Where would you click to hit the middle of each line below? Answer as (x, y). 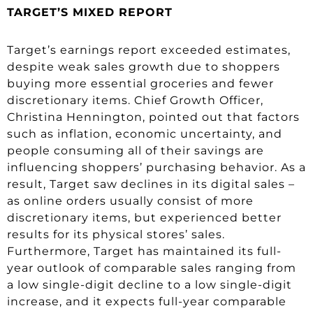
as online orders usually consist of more (130, 201)
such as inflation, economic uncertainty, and (145, 133)
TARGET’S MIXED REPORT (90, 12)
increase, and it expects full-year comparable (147, 301)
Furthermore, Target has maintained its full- (144, 251)
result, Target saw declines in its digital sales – (151, 184)
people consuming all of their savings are (136, 150)
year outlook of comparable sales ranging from (152, 268)
